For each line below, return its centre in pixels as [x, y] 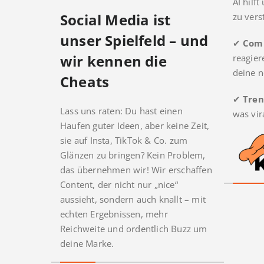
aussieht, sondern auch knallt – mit [133, 199]
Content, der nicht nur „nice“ [119, 185]
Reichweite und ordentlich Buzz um [134, 229]
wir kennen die [113, 61]
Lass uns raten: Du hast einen [121, 111]
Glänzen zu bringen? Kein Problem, [133, 155]
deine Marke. [87, 244]
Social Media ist [115, 20]
